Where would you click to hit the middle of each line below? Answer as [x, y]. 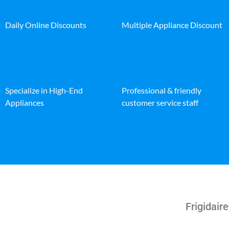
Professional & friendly [162, 90]
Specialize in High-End [44, 90]
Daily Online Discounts [46, 25]
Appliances [25, 102]
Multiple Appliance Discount [172, 25]
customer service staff [160, 102]
